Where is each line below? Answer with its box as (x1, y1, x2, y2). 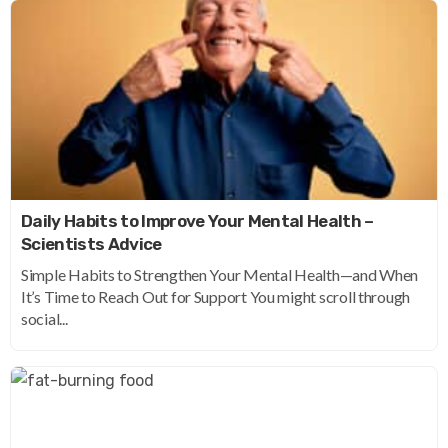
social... (21, 309, 68, 329)
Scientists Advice (21, 234, 162, 255)
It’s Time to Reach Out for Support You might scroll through (21, 287, 411, 307)
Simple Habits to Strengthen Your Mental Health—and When (21, 265, 419, 285)
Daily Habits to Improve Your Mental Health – (21, 211, 374, 232)
